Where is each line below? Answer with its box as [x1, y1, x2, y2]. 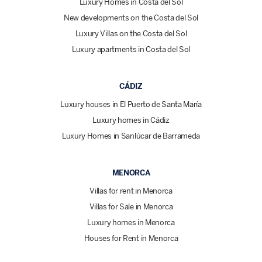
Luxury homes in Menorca [87, 218, 175, 227]
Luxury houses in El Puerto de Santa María [60, 99, 202, 109]
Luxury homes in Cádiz [92, 115, 170, 125]
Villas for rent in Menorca [89, 186, 173, 195]
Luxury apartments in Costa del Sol [72, 44, 190, 54]
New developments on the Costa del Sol [64, 13, 198, 22]
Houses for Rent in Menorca [84, 233, 178, 243]
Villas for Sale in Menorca [89, 202, 173, 211]
